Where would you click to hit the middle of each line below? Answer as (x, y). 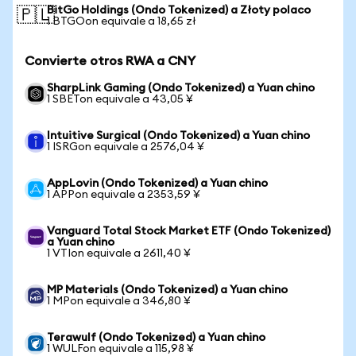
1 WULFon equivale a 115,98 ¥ (120, 349)
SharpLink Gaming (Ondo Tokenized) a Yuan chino (181, 88)
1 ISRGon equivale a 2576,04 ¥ (126, 147)
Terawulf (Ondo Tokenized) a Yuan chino (156, 338)
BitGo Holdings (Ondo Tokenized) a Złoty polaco (179, 10)
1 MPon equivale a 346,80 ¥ (119, 301)
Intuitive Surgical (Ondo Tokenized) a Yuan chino (178, 136)
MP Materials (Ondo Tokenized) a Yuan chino (167, 290)
